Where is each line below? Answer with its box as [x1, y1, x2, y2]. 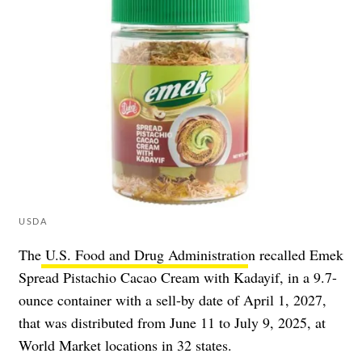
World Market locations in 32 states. [19, 335, 232, 356]
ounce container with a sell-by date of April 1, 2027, [19, 290, 326, 310]
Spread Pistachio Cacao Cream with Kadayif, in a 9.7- [19, 267, 337, 288]
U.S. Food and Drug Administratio [41, 245, 248, 265]
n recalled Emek [248, 245, 343, 265]
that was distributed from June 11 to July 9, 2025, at [19, 313, 326, 333]
